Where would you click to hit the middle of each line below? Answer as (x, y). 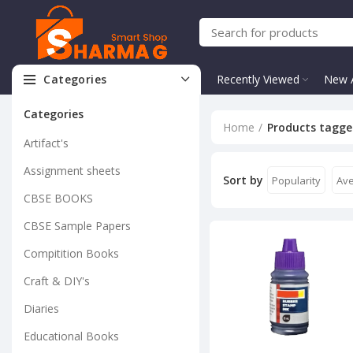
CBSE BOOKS (58, 198)
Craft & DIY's (57, 281)
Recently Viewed (258, 79)
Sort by (243, 180)
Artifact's (46, 143)
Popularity (296, 180)
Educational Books (71, 336)
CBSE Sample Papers (77, 226)
